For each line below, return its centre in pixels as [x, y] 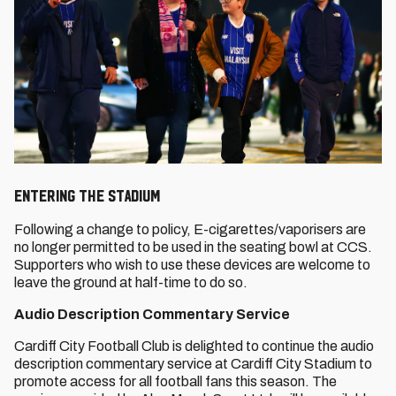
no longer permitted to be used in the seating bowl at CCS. [193, 247]
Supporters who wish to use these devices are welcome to [192, 265]
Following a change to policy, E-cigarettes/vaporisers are [190, 229]
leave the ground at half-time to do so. [131, 282]
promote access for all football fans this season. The [175, 381]
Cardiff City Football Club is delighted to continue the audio [194, 346]
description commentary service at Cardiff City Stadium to [193, 364]
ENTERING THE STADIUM [88, 195]
